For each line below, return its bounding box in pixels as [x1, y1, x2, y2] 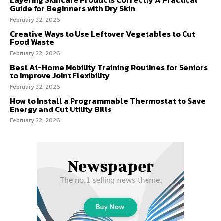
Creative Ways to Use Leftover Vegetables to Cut [10, 27, 195, 39]
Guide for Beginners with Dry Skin [10, 2, 135, 14]
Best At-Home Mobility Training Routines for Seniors [10, 61, 208, 73]
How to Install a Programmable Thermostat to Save [10, 94, 206, 107]
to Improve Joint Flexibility [10, 69, 110, 81]
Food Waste [10, 36, 54, 48]
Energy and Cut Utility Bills [10, 103, 111, 115]
